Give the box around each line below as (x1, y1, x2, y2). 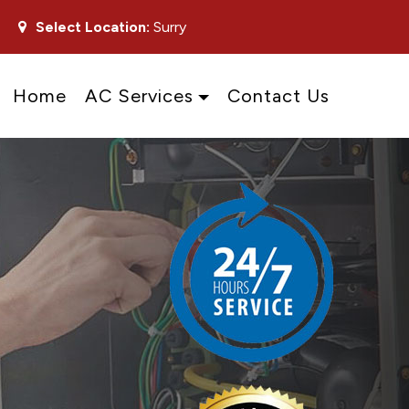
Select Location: (36, 18, 150, 36)
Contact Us (227, 84, 330, 107)
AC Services (84, 84, 194, 107)
